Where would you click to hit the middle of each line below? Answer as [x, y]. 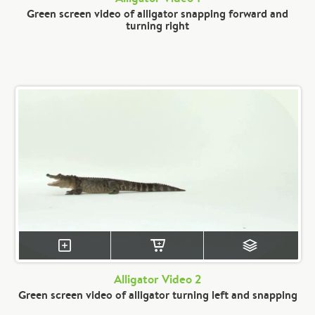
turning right [157, 25]
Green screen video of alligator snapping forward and [157, 13]
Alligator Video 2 [157, 279]
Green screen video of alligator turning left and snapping [157, 295]
